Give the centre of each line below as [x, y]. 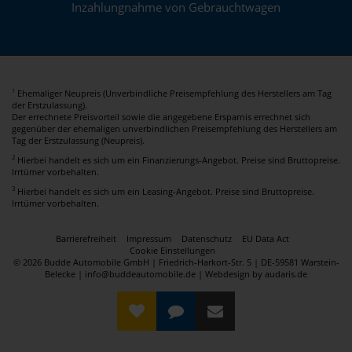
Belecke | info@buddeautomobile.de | [125, 273]
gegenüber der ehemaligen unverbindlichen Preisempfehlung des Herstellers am [174, 128]
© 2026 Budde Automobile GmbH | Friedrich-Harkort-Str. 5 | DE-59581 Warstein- [176, 262]
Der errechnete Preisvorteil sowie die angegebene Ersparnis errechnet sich [161, 116]
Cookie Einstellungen [172, 250]
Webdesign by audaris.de [256, 273]
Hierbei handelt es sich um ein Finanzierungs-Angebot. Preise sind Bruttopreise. [179, 159]
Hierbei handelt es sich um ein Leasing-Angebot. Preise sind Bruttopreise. [166, 191]
